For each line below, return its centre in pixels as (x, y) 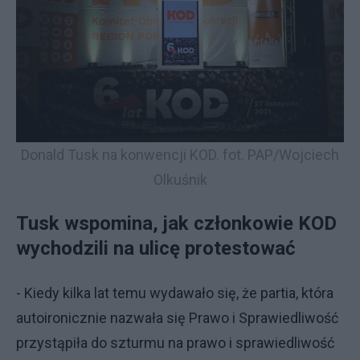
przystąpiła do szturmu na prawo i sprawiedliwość (175, 342)
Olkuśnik (180, 179)
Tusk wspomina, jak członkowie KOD (176, 223)
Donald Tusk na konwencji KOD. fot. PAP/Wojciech (180, 154)
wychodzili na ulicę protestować (156, 248)
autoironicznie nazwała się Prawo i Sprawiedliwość (177, 317)
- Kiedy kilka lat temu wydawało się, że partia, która (175, 292)
